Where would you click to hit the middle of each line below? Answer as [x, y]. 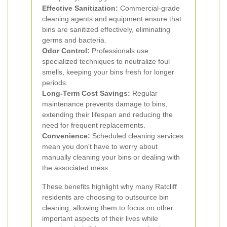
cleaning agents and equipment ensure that [112, 19]
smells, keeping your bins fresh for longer [108, 72]
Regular [144, 93]
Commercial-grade [149, 8]
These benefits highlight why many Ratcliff [109, 186]
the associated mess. [76, 168]
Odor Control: [66, 51]
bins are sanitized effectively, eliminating [106, 29]
